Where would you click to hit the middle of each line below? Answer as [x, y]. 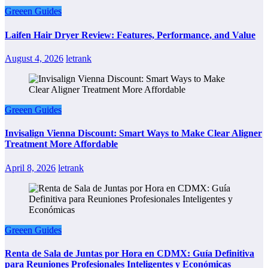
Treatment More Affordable [61, 144]
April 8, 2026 [30, 167]
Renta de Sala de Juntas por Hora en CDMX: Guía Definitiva [130, 253]
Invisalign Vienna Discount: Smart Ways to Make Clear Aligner [133, 133]
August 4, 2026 [34, 58]
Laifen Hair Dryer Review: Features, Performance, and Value [130, 35]
